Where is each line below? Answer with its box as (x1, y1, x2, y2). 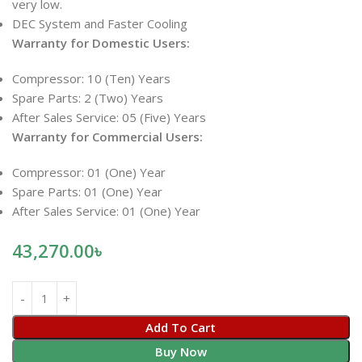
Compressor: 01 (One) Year (12, 164, 166, 180)
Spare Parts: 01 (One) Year (12, 183, 162, 200)
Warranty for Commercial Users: (12, 128, 203, 145)
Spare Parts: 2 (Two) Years (12, 90, 163, 106)
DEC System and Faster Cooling (12, 15, 187, 32)
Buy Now (154, 343, 207, 360)
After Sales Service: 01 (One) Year (12, 203, 200, 219)
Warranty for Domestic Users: (12, 35, 190, 51)
